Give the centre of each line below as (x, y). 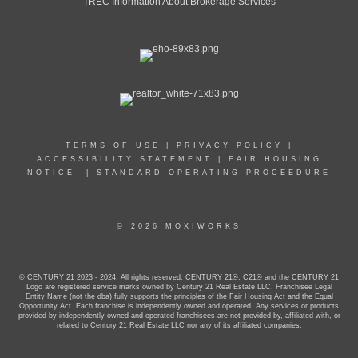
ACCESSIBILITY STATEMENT (124, 159)
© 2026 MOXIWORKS (179, 226)
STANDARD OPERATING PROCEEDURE (214, 173)
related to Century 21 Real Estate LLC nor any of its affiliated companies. (179, 325)
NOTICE (51, 173)
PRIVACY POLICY (229, 145)
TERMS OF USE (113, 145)
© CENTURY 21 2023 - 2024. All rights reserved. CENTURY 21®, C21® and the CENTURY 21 (179, 277)
